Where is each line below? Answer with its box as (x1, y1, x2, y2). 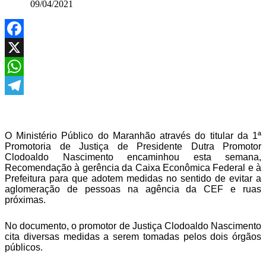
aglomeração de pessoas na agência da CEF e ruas (5, 184, 261, 194)
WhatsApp (5, 80, 45, 90)
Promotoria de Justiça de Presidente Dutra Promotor (5, 141, 261, 151)
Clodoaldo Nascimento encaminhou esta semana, (5, 152, 261, 162)
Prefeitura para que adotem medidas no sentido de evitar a (5, 173, 261, 183)
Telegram (5, 99, 40, 109)
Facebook (5, 42, 42, 52)
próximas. (5, 195, 46, 205)
